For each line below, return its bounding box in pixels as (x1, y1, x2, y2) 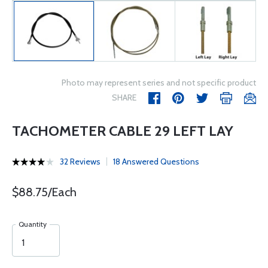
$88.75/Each (12, 185, 77, 199)
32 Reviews (60, 156, 100, 167)
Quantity (19, 220, 47, 229)
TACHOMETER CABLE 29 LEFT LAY (12, 122, 233, 139)
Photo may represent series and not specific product (62, 77, 256, 88)
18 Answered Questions (113, 156, 199, 167)
